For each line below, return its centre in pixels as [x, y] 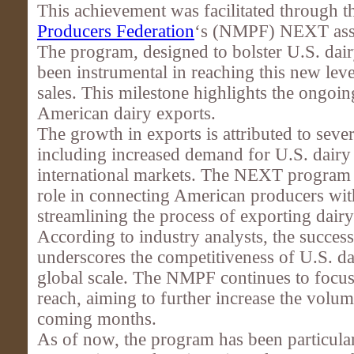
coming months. [97, 319]
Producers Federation [116, 31]
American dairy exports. [126, 113]
